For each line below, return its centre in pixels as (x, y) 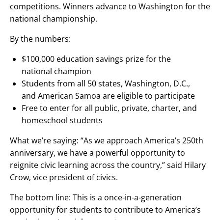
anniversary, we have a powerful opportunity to (97, 153)
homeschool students (62, 121)
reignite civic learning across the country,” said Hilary (108, 165)
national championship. (54, 19)
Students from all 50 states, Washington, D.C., (106, 84)
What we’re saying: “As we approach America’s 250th (107, 141)
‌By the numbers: (40, 39)
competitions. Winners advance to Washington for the (110, 7)
